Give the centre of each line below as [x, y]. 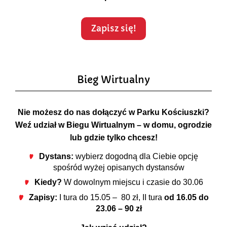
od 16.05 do [186, 197]
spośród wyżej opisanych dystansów [119, 168]
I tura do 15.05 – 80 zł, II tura [111, 197]
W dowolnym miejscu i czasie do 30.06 [132, 182]
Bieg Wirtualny [113, 80]
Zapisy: [44, 197]
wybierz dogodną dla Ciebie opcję [136, 157]
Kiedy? [48, 182]
